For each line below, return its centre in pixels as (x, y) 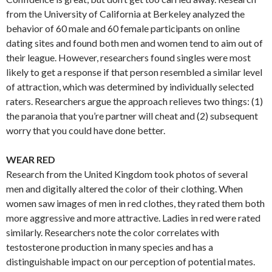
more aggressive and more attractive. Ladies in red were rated (133, 217)
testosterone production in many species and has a (110, 246)
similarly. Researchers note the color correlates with (113, 232)
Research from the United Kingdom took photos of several (127, 174)
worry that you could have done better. (86, 130)
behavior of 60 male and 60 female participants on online (123, 28)
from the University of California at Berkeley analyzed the (125, 13)
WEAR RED (31, 159)
